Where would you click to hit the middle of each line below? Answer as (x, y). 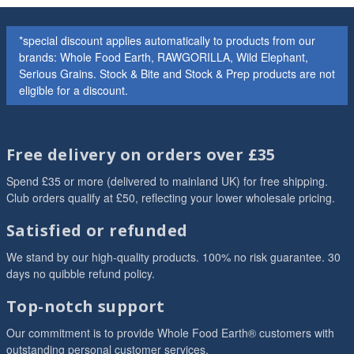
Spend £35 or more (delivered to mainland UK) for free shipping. (167, 181)
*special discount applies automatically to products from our (167, 40)
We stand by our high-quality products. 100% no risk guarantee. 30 (173, 257)
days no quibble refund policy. (81, 273)
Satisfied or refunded (97, 230)
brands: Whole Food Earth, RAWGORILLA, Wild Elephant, (164, 57)
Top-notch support (86, 306)
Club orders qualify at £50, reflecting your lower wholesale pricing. (171, 198)
